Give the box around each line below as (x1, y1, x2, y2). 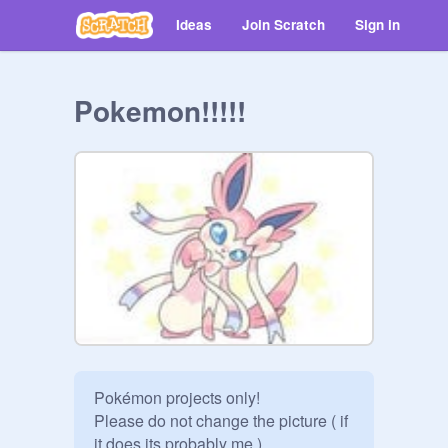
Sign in (355, 15, 400, 34)
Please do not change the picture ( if (94, 409, 348, 432)
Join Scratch (242, 15, 325, 34)
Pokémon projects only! (94, 386, 260, 409)
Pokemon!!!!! (74, 90, 246, 131)
